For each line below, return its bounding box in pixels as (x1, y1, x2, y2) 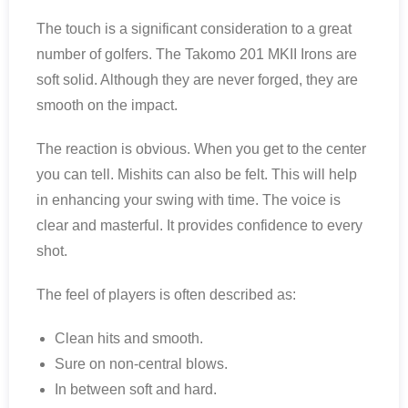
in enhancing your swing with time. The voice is (36, 192, 341, 209)
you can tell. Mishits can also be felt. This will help (36, 167, 357, 183)
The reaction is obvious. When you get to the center (36, 141, 366, 158)
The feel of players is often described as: (36, 287, 296, 303)
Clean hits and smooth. (55, 331, 203, 347)
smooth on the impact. (36, 97, 178, 114)
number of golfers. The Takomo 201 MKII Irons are (36, 46, 357, 63)
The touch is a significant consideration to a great (36, 21, 352, 37)
